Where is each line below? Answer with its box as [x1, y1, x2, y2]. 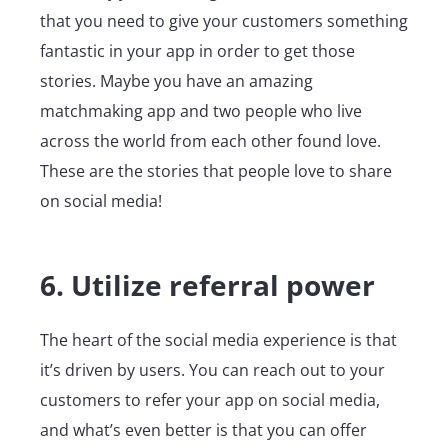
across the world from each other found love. [40, 130, 381, 153]
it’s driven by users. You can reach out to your [40, 358, 385, 381]
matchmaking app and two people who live [40, 100, 362, 123]
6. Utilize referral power [40, 266, 375, 304]
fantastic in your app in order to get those [40, 40, 355, 63]
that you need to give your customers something [40, 10, 408, 33]
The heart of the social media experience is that [40, 328, 397, 351]
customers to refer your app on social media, [40, 388, 380, 411]
